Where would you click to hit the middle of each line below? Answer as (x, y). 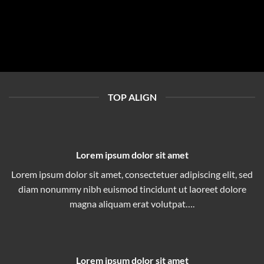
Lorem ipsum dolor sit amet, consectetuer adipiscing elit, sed (132, 174)
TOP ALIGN (132, 97)
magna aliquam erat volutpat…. (132, 204)
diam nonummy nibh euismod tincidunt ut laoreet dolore (132, 189)
